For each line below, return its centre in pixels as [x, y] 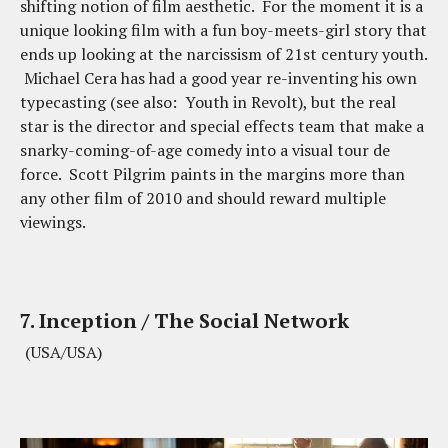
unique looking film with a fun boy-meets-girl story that [223, 29]
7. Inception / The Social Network [184, 320]
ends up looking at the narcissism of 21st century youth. [223, 53]
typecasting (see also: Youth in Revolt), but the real [208, 101]
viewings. [53, 221]
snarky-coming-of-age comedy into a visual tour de [205, 149]
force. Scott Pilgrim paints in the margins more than [212, 173]
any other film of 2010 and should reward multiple [203, 197]
